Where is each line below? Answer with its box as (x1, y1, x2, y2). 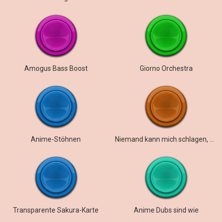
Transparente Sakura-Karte (13, 206, 99, 214)
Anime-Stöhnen (31, 135, 81, 143)
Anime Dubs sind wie (133, 206, 199, 214)
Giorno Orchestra (139, 64, 193, 72)
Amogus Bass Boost (24, 64, 88, 72)
